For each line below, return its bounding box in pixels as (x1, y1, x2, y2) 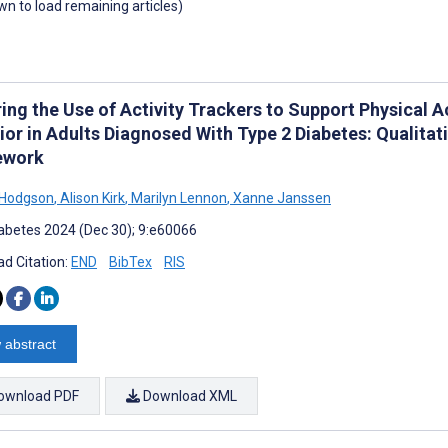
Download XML (140, 387, 237, 404)
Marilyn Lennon (128, 189, 227, 206)
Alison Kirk (57, 189, 125, 206)
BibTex (109, 253, 152, 270)
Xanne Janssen (230, 189, 331, 206)
